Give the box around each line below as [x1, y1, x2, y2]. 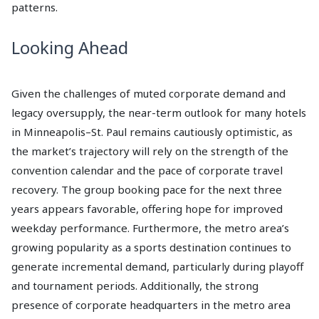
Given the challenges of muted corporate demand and [11, 85, 286, 100]
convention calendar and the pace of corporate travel [11, 162, 283, 177]
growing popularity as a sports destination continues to [11, 239, 291, 254]
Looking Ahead [11, 35, 128, 59]
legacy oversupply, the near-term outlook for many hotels [11, 105, 306, 120]
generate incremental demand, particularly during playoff [11, 258, 303, 273]
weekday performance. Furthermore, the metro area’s [11, 220, 289, 235]
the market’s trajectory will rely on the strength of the [11, 143, 288, 158]
